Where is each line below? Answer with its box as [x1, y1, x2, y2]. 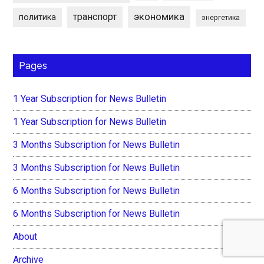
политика [19, 12, 57, 22]
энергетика [202, 14, 240, 22]
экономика [134, 11, 185, 23]
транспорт [73, 11, 117, 23]
